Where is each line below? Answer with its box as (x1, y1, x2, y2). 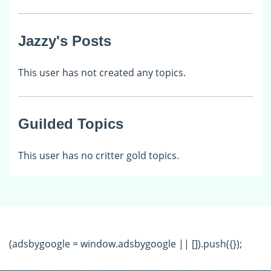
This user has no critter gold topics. (18, 148, 179, 162)
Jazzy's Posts (18, 32, 111, 49)
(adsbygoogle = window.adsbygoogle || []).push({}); (9, 237, 242, 250)
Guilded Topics (18, 115, 123, 132)
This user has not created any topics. (18, 65, 186, 79)
